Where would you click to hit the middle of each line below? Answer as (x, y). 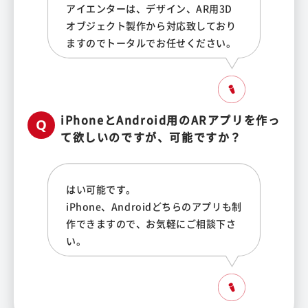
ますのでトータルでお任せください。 (151, 43)
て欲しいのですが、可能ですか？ (151, 137)
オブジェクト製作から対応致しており (151, 26)
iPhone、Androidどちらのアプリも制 (154, 207)
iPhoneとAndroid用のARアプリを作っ (170, 120)
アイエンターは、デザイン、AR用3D (149, 9)
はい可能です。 (101, 189)
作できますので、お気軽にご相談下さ (151, 224)
